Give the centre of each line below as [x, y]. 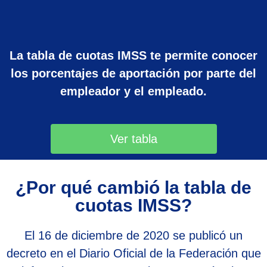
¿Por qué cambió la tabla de [133, 188]
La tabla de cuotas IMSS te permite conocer [133, 55]
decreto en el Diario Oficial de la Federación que [133, 254]
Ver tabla [133, 139]
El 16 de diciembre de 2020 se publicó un [133, 236]
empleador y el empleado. [133, 91]
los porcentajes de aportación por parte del [133, 73]
